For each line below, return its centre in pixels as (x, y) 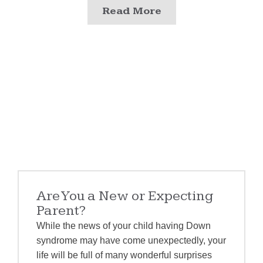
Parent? (61, 210)
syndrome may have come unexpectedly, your (131, 240)
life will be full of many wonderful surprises (124, 255)
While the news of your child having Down (124, 225)
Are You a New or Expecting (125, 196)
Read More (131, 11)
